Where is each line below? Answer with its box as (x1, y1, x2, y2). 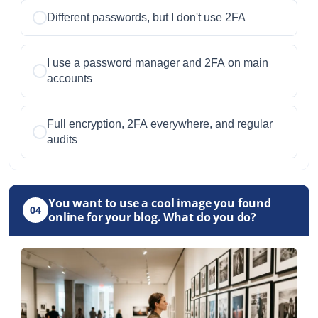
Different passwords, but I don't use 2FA (47, 11, 246, 23)
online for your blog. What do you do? (48, 209, 257, 225)
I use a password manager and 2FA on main (47, 56, 268, 69)
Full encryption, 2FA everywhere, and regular (47, 117, 273, 130)
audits (47, 133, 77, 146)
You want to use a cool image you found (48, 194, 271, 211)
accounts (47, 72, 92, 84)
